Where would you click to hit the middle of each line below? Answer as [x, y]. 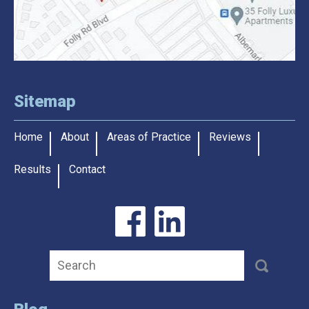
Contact [87, 169]
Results [32, 169]
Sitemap [45, 101]
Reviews [230, 137]
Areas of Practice [149, 137]
